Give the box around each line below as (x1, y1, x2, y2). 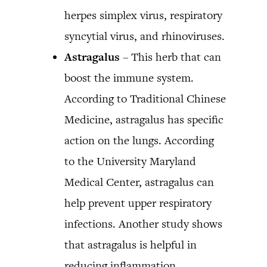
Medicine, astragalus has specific (64, 111, 223, 127)
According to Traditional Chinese (64, 91, 226, 106)
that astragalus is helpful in (64, 237, 197, 252)
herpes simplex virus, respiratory (64, 7, 222, 23)
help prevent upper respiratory (64, 195, 212, 210)
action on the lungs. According (64, 132, 214, 148)
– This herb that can (120, 49, 221, 64)
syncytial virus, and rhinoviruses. (64, 28, 225, 44)
